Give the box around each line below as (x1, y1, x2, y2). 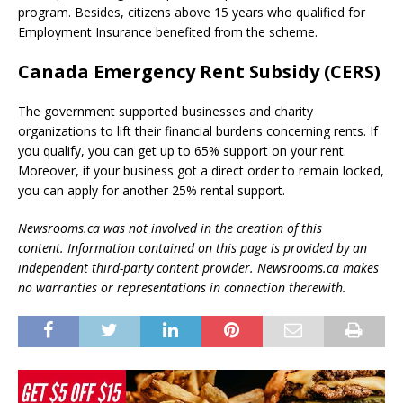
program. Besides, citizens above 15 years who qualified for (18, 4, 365, 22)
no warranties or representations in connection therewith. (18, 279, 346, 297)
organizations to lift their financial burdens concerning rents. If (18, 122, 378, 140)
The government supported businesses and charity (18, 103, 313, 121)
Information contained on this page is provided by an (67, 239, 367, 257)
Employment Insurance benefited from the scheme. (18, 23, 318, 41)
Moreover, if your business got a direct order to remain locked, (18, 162, 384, 180)
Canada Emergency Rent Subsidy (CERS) (18, 59, 381, 85)
